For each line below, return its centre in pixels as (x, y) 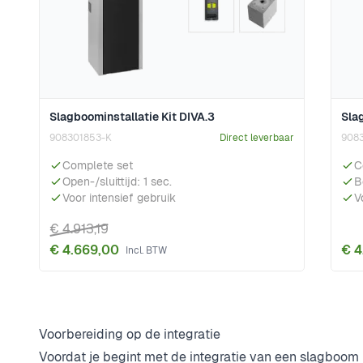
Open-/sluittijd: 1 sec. (117, 182)
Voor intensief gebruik (119, 198)
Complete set (98, 166)
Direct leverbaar (257, 138)
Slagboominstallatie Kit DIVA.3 (132, 117)
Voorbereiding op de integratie (130, 335)
